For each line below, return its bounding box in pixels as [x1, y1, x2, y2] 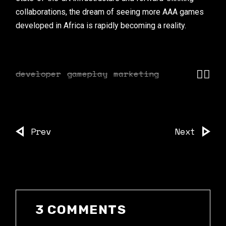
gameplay [67, 68, 108, 80]
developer [16, 68, 62, 80]
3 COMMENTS [35, 202, 127, 217]
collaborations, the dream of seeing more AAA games [16, 7, 204, 17]
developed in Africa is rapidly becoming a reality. [16, 21, 187, 30]
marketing [114, 68, 159, 80]
